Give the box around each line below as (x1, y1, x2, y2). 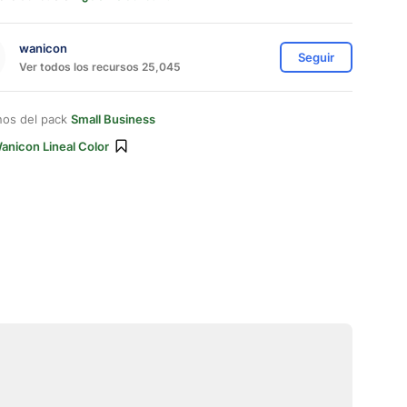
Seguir (298, 50, 334, 65)
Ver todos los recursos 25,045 (19, 59, 181, 74)
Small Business (71, 112, 155, 126)
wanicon (19, 40, 67, 55)
